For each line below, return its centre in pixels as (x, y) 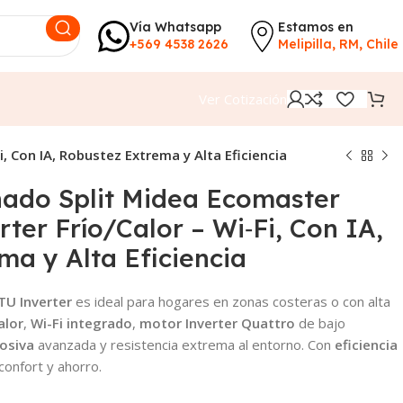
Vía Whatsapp (175, 27)
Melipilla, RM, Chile (338, 44)
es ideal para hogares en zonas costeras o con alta (231, 301)
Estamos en (316, 27)
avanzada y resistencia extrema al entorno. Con (184, 345)
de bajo (320, 323)
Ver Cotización (243, 99)
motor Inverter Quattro (217, 323)
